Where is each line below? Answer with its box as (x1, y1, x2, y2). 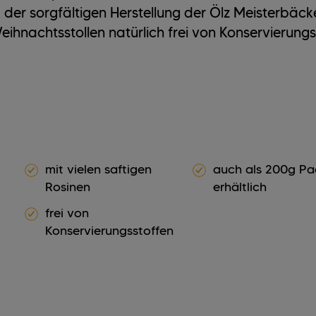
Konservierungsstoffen (45, 223, 174, 238)
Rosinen (45, 179, 91, 195)
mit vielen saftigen (45, 162, 152, 177)
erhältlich (212, 179, 267, 195)
